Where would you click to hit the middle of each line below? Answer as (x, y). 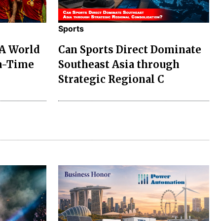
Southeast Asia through (119, 64)
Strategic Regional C (111, 79)
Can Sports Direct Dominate (130, 49)
